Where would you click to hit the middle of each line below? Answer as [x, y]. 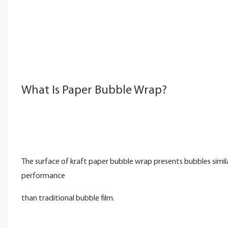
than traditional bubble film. [68, 198]
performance [44, 176]
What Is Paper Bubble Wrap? [94, 90]
